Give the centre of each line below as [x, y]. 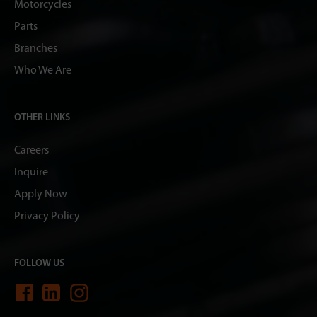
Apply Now [41, 194]
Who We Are [43, 70]
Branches [36, 48]
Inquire [31, 172]
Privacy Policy [47, 216]
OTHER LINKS [42, 117]
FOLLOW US [39, 263]
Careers [31, 150]
